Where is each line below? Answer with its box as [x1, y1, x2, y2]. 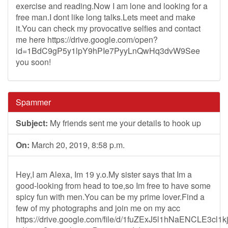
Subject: [16, 117, 48, 129]
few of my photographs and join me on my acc [16, 202, 180, 214]
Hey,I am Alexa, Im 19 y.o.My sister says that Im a [16, 168, 192, 180]
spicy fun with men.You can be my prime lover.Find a [16, 191, 205, 203]
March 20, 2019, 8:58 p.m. [30, 139, 125, 151]
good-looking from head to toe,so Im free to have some [16, 180, 211, 191]
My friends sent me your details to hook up [48, 117, 201, 129]
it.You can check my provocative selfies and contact [16, 22, 201, 34]
